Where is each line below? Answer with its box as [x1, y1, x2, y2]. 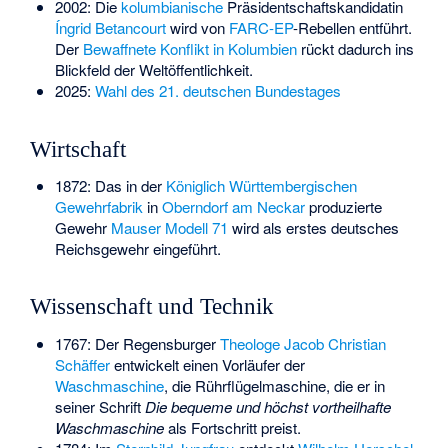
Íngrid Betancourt [54, 17, 166, 39]
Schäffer [54, 353, 110, 375]
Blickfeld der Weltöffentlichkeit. [54, 59, 253, 81]
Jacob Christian [283, 332, 386, 354]
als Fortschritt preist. [163, 416, 301, 438]
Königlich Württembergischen [165, 174, 357, 196]
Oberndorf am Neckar [161, 195, 305, 217]
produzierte [304, 195, 382, 217]
